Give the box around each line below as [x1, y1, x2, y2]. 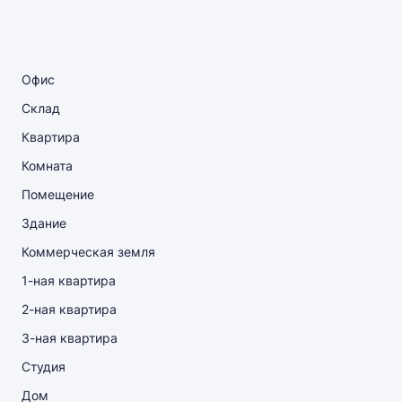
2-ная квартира [22, 301, 117, 317]
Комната [22, 158, 73, 173]
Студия [22, 359, 66, 374]
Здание [22, 215, 66, 231]
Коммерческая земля [22, 244, 155, 259]
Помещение [22, 187, 94, 202]
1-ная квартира [22, 273, 116, 288]
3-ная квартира [22, 330, 118, 345]
